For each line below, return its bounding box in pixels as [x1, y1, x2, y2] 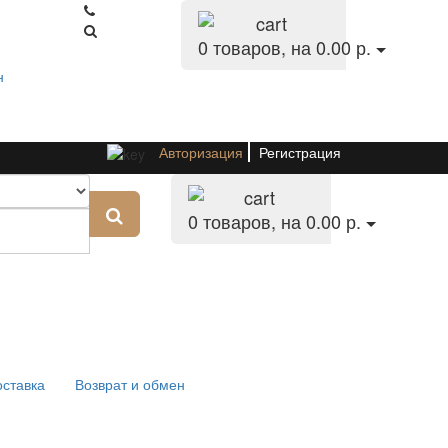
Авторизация [159, 142, 243, 162]
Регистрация [259, 142, 341, 162]
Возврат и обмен [75, 374, 185, 395]
